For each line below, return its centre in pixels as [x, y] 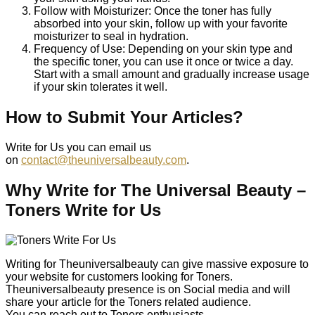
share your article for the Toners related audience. [128, 302]
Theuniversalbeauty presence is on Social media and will [148, 289]
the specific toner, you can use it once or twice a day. [163, 62]
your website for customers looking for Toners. [119, 276]
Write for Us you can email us [78, 148]
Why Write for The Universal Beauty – [156, 191]
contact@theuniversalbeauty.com [104, 160]
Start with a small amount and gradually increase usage [172, 75]
